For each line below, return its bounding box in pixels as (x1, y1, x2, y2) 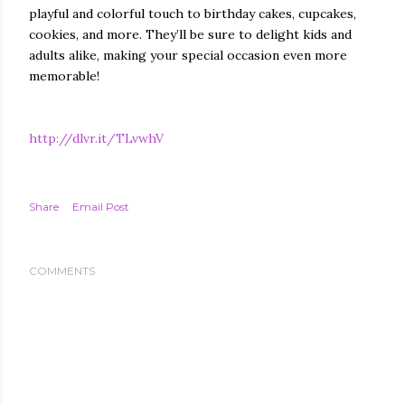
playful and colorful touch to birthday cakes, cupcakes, (29, 5, 356, 22)
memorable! (29, 68, 99, 84)
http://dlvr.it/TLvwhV (29, 130, 164, 146)
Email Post (72, 200, 129, 213)
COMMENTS (29, 264, 95, 278)
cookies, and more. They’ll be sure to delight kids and (29, 26, 352, 42)
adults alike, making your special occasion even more (29, 47, 347, 63)
